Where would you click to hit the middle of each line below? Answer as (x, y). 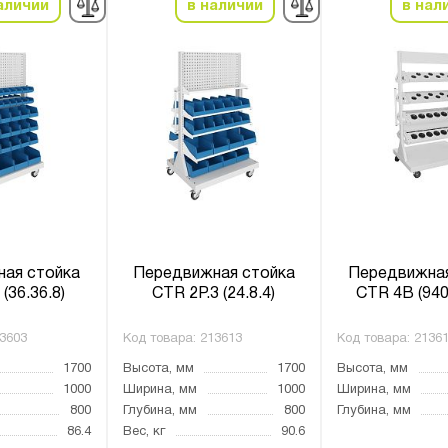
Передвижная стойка (213, 274)
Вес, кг (143, 432)
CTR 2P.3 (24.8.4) (214, 294)
